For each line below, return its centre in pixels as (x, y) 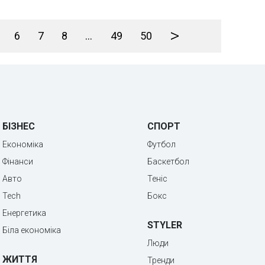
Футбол (161, 144)
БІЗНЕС (19, 126)
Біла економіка (32, 230)
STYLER (165, 225)
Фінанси (18, 161)
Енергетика (24, 213)
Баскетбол (168, 161)
